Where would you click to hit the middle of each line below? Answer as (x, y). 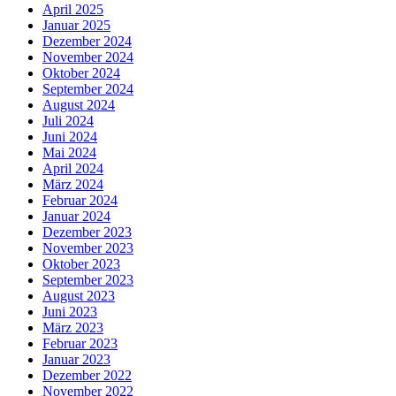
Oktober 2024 (81, 73)
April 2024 (73, 169)
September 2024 (88, 89)
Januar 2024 (76, 217)
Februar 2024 (80, 201)
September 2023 (88, 280)
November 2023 (88, 248)
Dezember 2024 (87, 42)
